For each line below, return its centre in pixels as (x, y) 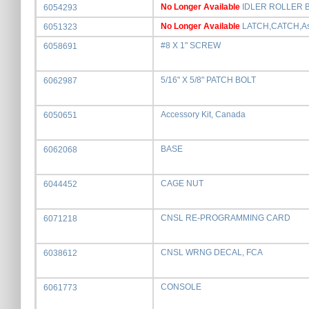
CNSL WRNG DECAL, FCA (212, 252)
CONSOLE (181, 287)
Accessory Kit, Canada (203, 114)
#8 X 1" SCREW (191, 46)
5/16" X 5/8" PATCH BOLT (208, 80)
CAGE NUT (182, 183)
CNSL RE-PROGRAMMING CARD (226, 218)
